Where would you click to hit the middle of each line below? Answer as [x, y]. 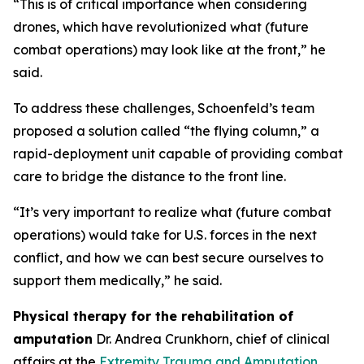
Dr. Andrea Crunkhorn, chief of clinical [211, 339]
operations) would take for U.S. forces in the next [165, 235]
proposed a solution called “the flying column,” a [166, 131]
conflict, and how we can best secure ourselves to [168, 258]
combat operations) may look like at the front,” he [169, 50]
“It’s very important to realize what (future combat [172, 212]
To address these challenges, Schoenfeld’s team [164, 108]
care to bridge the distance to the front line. [149, 176]
